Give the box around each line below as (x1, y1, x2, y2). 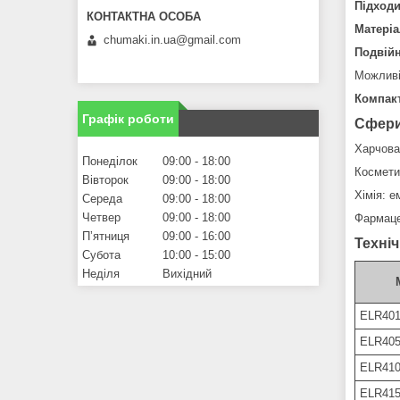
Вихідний (162, 267, 212, 281)
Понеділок (82, 154, 137, 169)
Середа (82, 192, 122, 206)
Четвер (82, 211, 121, 225)
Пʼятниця (82, 229, 129, 244)
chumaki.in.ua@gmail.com (104, 33, 241, 47)
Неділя (82, 267, 120, 281)
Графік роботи (82, 112, 174, 127)
